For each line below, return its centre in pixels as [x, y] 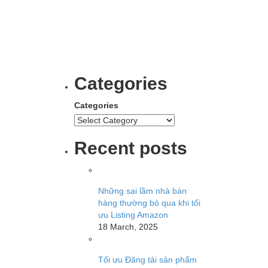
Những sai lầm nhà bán [142, 191]
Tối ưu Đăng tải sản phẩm [147, 259]
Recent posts [130, 148]
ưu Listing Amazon [133, 214]
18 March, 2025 [128, 226]
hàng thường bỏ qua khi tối [149, 202]
